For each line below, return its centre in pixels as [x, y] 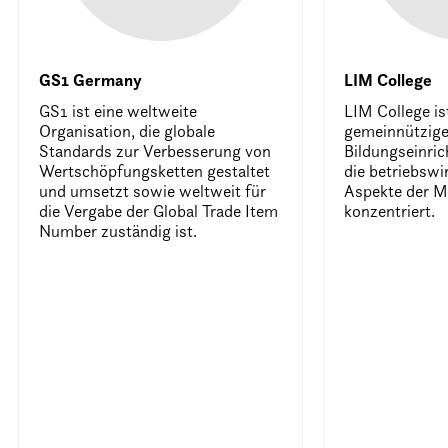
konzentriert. [390, 210]
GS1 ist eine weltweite [118, 110]
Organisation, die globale [127, 130]
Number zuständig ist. [118, 230]
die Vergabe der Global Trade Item [159, 210]
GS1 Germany [91, 79]
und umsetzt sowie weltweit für [153, 190]
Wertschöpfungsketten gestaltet [155, 170]
